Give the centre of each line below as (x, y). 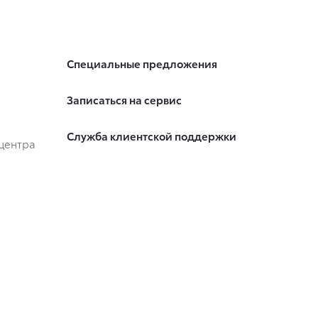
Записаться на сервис (124, 100)
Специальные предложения (142, 64)
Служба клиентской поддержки (151, 136)
